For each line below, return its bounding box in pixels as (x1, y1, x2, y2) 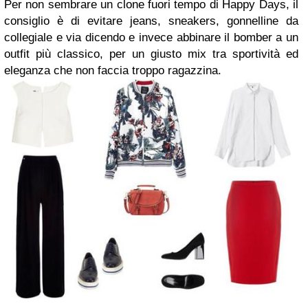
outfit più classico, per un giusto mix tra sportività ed (4, 47, 298, 60)
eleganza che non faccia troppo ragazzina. (4, 64, 225, 77)
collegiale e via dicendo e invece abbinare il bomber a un (4, 31, 298, 44)
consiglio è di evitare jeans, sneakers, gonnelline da (4, 14, 298, 27)
